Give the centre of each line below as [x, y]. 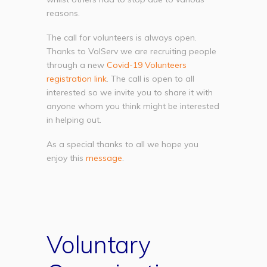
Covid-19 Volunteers [147, 65]
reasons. [63, 13]
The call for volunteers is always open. [122, 38]
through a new [76, 65]
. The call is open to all [151, 79]
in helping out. [74, 120]
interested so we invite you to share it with [130, 93]
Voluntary [99, 244]
